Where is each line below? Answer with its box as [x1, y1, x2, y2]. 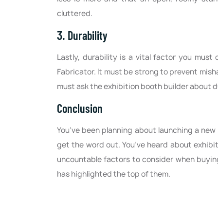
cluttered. [57, 8, 92, 19]
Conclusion [57, 101, 103, 116]
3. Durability [57, 28, 108, 43]
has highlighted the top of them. [57, 169, 170, 180]
